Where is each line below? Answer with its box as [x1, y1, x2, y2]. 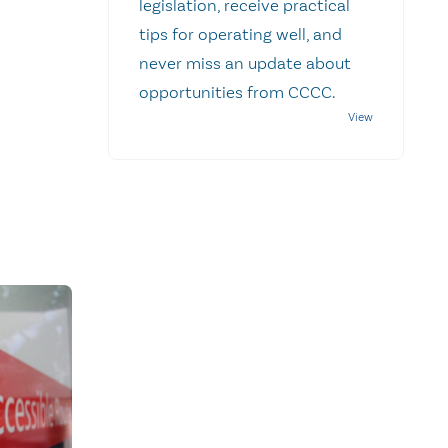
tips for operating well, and [139, 23, 342, 44]
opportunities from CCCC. [139, 81, 344, 102]
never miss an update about [139, 52, 351, 73]
